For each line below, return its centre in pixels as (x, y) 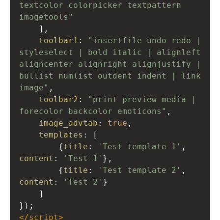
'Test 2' (83, 182)
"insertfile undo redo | (144, 41)
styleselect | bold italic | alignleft (110, 52)
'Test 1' (83, 158)
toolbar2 (58, 99)
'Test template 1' (139, 147)
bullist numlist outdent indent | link (110, 76)
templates (61, 135)
